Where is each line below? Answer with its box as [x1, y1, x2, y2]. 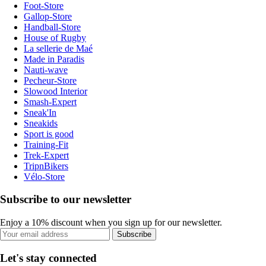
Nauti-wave [24, 64, 68, 75]
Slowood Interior [24, 85, 87, 96]
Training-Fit [24, 139, 68, 150]
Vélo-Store [24, 171, 65, 182]
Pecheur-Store [24, 75, 77, 85]
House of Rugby [24, 32, 86, 43]
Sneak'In [24, 107, 56, 118]
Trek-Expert [24, 150, 69, 160]
